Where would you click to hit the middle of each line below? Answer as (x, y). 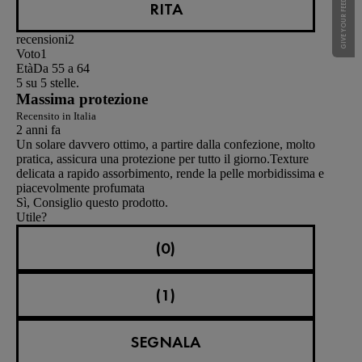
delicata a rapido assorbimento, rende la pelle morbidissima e (170, 174)
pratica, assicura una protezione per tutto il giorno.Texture (162, 159)
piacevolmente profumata (80, 188)
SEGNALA (166, 342)
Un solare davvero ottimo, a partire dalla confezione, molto (166, 145)
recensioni (42, 40)
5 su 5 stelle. (48, 83)
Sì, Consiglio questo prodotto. (92, 203)
